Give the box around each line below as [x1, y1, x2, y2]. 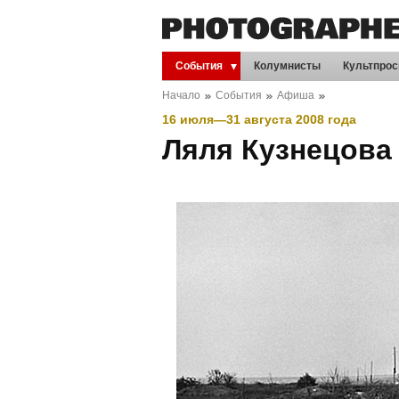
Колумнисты [254, 60, 321, 72]
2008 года [292, 112, 356, 126]
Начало [162, 89, 200, 102]
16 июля [162, 112, 214, 126]
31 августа [226, 112, 292, 126]
